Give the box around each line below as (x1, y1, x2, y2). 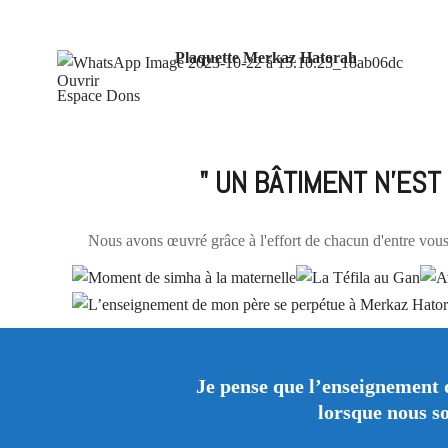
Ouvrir (57, 72, 99, 90)
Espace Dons (57, 87, 140, 105)
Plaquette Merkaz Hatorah (175, 49, 357, 67)
